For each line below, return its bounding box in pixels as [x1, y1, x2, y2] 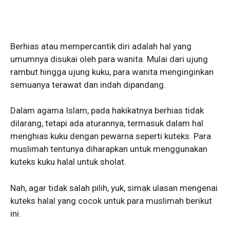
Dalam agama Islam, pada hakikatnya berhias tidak [10, 105, 204, 116]
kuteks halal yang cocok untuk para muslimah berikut [10, 195, 212, 206]
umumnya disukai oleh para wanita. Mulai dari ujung [10, 53, 208, 64]
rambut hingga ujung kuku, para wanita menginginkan [10, 66, 214, 77]
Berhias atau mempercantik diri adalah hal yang [10, 41, 191, 51]
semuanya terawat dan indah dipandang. [10, 79, 168, 90]
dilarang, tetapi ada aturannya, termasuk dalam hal [10, 118, 203, 129]
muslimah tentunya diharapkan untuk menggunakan [10, 144, 207, 155]
